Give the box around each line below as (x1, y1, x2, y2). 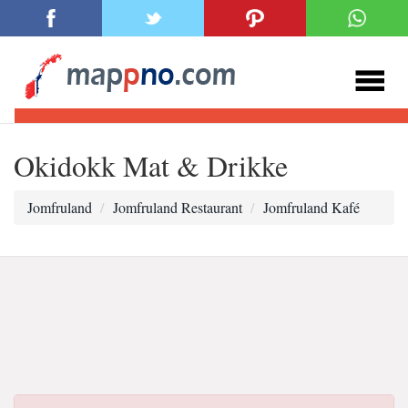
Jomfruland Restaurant (113, 198, 242, 217)
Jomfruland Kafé (263, 198, 360, 217)
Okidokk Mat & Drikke (14, 146, 288, 185)
